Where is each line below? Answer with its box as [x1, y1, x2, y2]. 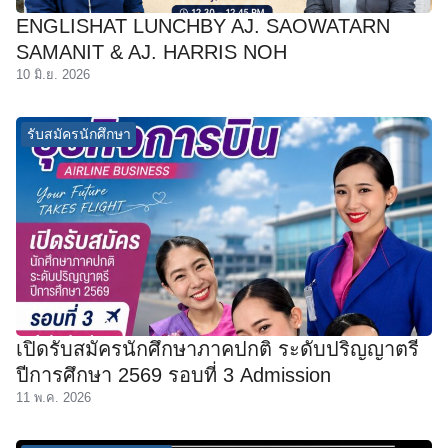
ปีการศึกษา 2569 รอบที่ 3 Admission [16, 363, 331, 386]
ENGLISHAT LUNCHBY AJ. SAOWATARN [16, 15, 390, 38]
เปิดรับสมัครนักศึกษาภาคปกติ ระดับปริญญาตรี [16, 337, 419, 360]
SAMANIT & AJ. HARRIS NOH [16, 41, 287, 64]
